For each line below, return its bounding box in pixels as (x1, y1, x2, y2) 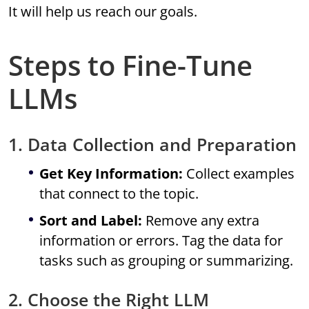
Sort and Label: (39, 211, 143, 230)
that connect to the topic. (39, 184, 199, 203)
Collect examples (183, 164, 295, 183)
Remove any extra (142, 211, 260, 230)
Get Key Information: (39, 164, 183, 183)
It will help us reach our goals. (8, 2, 198, 21)
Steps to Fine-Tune (8, 46, 253, 85)
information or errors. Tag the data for (39, 231, 283, 250)
